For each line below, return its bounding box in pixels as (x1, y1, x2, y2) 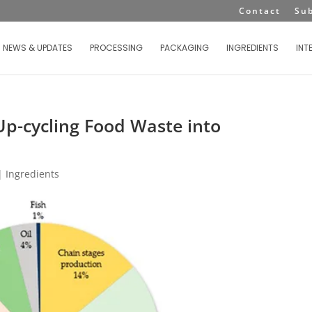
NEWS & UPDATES (3, 42, 72, 54)
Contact (239, 5, 281, 17)
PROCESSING (90, 42, 143, 54)
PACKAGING (160, 42, 209, 54)
